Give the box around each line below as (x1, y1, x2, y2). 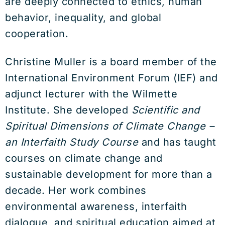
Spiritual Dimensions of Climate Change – (5, 120, 214, 132)
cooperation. (5, 28, 68, 40)
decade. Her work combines (5, 184, 147, 196)
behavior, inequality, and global (5, 12, 161, 24)
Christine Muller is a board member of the (5, 56, 217, 68)
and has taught (138, 136, 216, 148)
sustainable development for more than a (5, 168, 212, 180)
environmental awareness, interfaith (5, 200, 187, 212)
